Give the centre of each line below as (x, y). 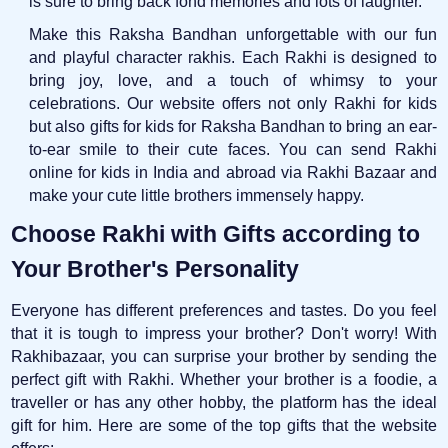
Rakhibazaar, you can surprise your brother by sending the (224, 356)
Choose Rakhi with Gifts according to (216, 233)
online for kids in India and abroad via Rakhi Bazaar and (233, 172)
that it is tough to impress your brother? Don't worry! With (224, 333)
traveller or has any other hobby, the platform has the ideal (224, 402)
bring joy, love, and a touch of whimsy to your (233, 80)
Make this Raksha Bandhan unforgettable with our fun (233, 34)
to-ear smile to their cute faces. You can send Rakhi (233, 149)
